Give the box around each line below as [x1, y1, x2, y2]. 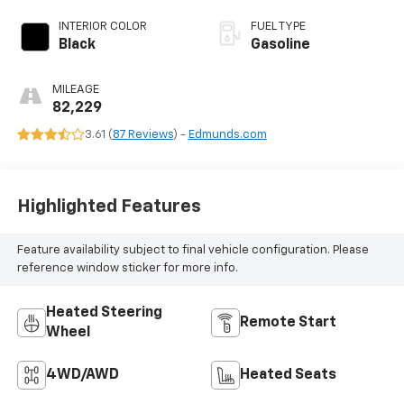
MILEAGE [51, 83, 99, 96]
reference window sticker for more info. [16, 262, 238, 274]
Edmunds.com [188, 128, 267, 141]
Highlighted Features [16, 197, 201, 216]
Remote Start [240, 315, 336, 330]
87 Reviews [112, 128, 173, 141]
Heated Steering [45, 305, 162, 320]
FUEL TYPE [251, 20, 306, 32]
